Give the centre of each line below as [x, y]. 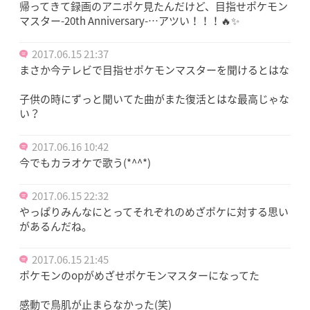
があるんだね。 [56, 226]
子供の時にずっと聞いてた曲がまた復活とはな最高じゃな [154, 99]
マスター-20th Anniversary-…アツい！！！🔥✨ [129, 20]
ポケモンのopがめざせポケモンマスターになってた [139, 275]
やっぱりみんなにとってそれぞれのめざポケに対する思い [154, 211]
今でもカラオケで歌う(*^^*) [85, 162]
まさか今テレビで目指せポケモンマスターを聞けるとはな [154, 70]
